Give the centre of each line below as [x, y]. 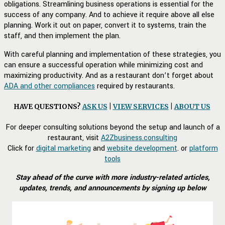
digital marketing [63, 149]
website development [142, 149]
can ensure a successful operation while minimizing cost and [103, 65]
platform [203, 149]
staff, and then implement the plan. [62, 36]
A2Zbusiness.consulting [139, 138]
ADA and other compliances [49, 86]
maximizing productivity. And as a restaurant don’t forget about [109, 75]
